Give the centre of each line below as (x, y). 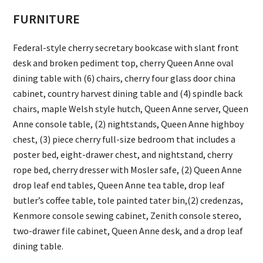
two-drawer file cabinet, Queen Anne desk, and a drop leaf (128, 231)
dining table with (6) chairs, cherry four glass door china (124, 78)
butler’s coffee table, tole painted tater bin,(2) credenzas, (128, 200)
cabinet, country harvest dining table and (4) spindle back (128, 94)
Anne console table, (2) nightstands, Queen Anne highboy (129, 124)
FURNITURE (47, 19)
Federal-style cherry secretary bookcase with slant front (126, 48)
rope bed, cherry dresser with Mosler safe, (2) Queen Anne (128, 170)
